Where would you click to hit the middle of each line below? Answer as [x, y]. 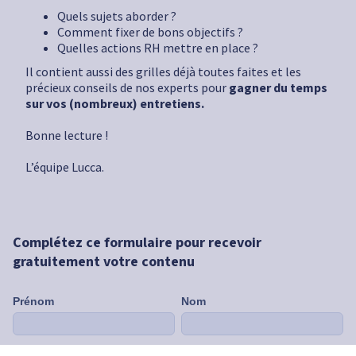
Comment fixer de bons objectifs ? [150, 32]
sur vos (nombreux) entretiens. [115, 104]
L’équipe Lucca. [65, 167]
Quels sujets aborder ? [118, 16]
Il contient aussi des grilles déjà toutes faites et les [163, 72]
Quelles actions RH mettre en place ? [158, 48]
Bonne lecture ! [67, 135]
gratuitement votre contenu [104, 262]
